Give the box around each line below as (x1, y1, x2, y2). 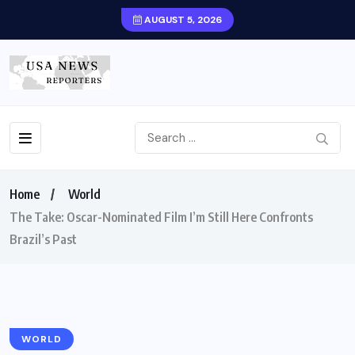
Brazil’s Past (10, 231, 77, 248)
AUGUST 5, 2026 (142, 13, 222, 26)
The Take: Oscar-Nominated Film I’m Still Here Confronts (10, 209, 313, 226)
